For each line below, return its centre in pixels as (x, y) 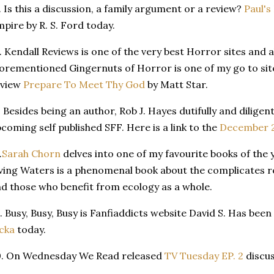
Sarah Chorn (31, 153)
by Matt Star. (176, 84)
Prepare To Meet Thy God (84, 84)
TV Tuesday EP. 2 (204, 255)
